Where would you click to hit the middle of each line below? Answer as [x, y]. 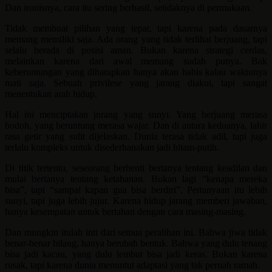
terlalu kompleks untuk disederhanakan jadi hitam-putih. [112, 148]
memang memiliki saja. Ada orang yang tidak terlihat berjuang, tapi [136, 39]
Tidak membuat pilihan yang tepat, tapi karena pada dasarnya [136, 29]
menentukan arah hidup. [51, 94]
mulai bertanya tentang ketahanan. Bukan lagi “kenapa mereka [136, 179]
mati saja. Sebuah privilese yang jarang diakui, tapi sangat [136, 83]
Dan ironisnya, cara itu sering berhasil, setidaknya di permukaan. [128, 8]
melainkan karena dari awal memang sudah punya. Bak [136, 61]
